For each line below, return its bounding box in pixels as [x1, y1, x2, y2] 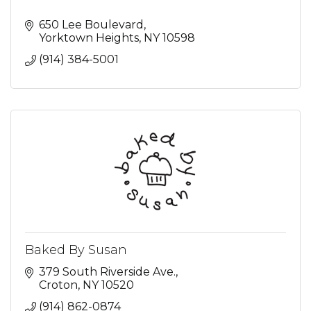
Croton [39, 278, 78, 292]
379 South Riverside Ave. [39, 264, 176, 278]
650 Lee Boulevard [39, 17, 144, 31]
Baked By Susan [25, 242, 127, 258]
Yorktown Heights [39, 31, 139, 44]
